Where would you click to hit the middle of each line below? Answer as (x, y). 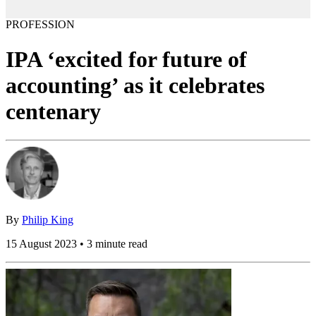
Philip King (48, 220)
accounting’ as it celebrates (135, 85)
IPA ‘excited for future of (126, 59)
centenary (53, 111)
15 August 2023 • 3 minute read (77, 244)
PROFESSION (40, 25)
